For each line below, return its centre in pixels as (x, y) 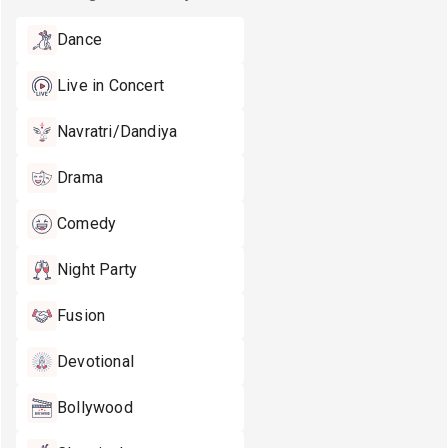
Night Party (97, 269)
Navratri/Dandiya (117, 131)
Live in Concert (110, 85)
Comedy (87, 223)
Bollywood (95, 407)
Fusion (81, 315)
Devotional (95, 361)
